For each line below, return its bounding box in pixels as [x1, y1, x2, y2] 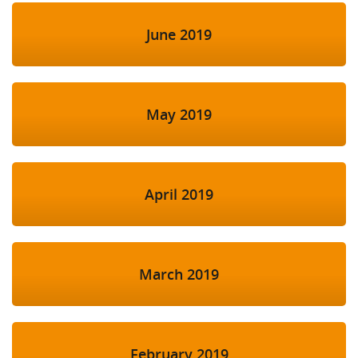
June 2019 [146, 25, 212, 45]
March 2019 [139, 265, 219, 284]
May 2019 [146, 105, 212, 125]
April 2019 [145, 185, 213, 205]
